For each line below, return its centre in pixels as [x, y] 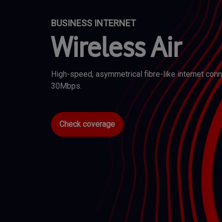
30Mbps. [66, 86]
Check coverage [87, 124]
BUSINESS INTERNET [93, 23]
